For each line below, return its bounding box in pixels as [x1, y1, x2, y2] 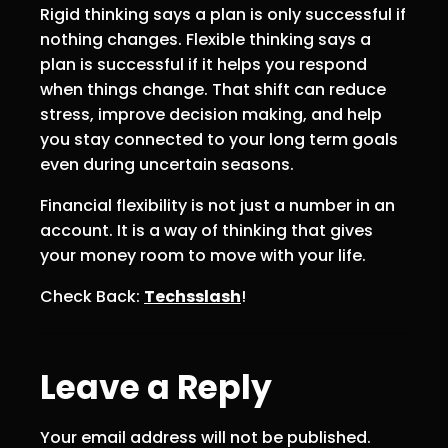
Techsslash [144, 285, 241, 309]
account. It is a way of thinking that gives [40, 219, 373, 243]
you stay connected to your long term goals [40, 128, 398, 152]
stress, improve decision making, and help [40, 103, 382, 127]
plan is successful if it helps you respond [40, 53, 367, 77]
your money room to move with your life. [40, 244, 366, 268]
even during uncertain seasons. [40, 153, 294, 177]
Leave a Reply [40, 364, 272, 412]
